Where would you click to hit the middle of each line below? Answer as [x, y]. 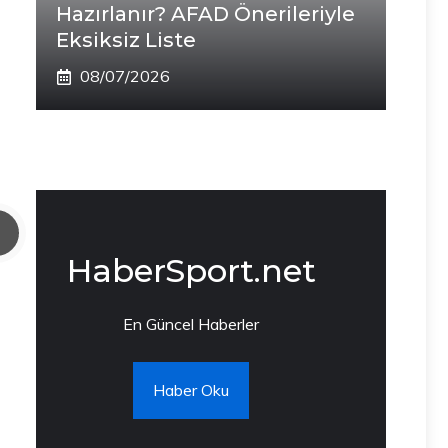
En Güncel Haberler [191, 324]
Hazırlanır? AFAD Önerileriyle [205, 14]
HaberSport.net [191, 270]
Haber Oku [191, 390]
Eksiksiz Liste [126, 40]
